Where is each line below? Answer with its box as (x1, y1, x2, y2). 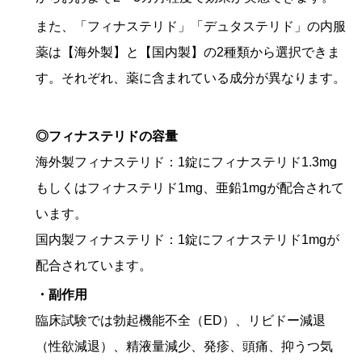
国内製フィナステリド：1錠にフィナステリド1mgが (36, 233, 339, 247)
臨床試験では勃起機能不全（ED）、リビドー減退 (36, 314, 326, 328)
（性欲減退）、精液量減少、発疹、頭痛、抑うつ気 (36, 339, 333, 354)
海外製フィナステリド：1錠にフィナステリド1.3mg (36, 155, 337, 170)
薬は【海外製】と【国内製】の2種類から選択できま (36, 45, 340, 60)
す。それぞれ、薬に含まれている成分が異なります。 (36, 71, 346, 86)
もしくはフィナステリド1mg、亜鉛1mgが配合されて (36, 181, 344, 196)
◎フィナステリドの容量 (36, 129, 178, 144)
